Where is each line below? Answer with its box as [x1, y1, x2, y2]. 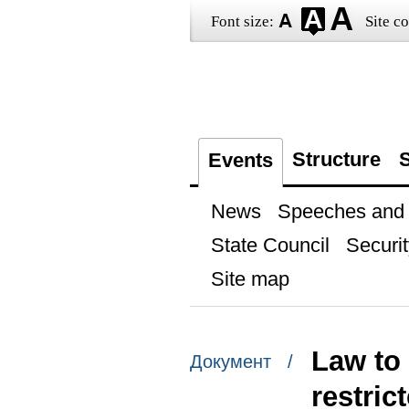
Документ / [189, 351, 293, 372]
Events [207, 149, 273, 172]
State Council [210, 234, 330, 257]
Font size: [210, 13, 274, 30]
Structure [291, 148, 381, 171]
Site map [210, 267, 289, 290]
